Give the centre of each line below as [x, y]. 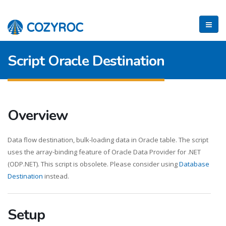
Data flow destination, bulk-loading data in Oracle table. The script [108, 140]
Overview [38, 115]
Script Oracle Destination [86, 61]
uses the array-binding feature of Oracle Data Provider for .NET [104, 152]
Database [194, 164]
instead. [56, 176]
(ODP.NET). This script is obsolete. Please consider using [93, 164]
